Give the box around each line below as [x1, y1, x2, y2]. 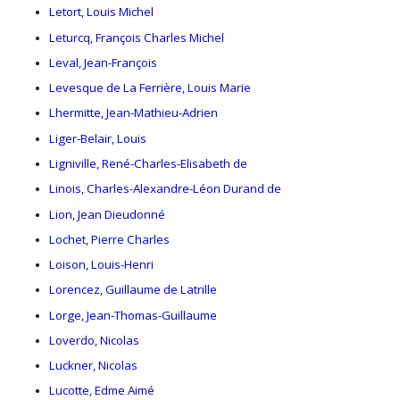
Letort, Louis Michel [49, 4, 154, 21]
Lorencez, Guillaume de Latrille [49, 281, 217, 298]
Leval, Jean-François [49, 54, 157, 71]
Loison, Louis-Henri [49, 256, 154, 273]
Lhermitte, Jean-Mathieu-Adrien [49, 104, 218, 121]
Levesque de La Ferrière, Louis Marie [49, 79, 251, 96]
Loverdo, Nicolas [49, 331, 139, 348]
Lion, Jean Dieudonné [49, 205, 165, 222]
